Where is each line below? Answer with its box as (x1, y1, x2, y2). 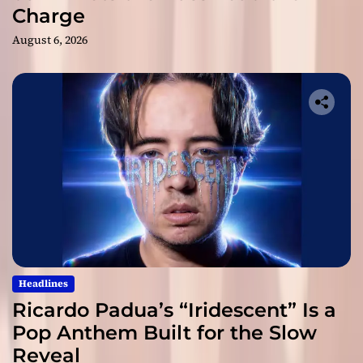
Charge (12, 4, 85, 28)
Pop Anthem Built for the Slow (12, 321, 317, 345)
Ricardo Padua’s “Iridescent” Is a (12, 298, 336, 322)
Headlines (19, 277, 68, 291)
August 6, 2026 (12, 32, 88, 49)
